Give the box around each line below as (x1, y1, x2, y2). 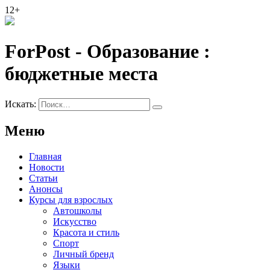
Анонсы (29, 183, 63, 194)
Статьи (29, 172, 58, 183)
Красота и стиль (53, 227, 119, 237)
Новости (29, 162, 64, 172)
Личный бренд (53, 248, 114, 259)
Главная (29, 151, 61, 162)
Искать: (5, 98, 36, 109)
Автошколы (53, 205, 102, 216)
